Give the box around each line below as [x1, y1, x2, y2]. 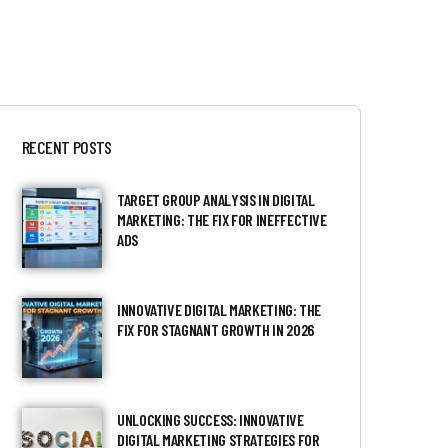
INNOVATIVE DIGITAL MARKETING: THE [116, 300, 322, 319]
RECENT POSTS [21, 136, 112, 158]
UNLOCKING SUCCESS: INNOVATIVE [116, 410, 304, 429]
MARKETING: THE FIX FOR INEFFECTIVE [116, 210, 327, 229]
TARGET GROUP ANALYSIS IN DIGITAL [116, 190, 315, 209]
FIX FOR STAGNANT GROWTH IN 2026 [116, 320, 314, 339]
